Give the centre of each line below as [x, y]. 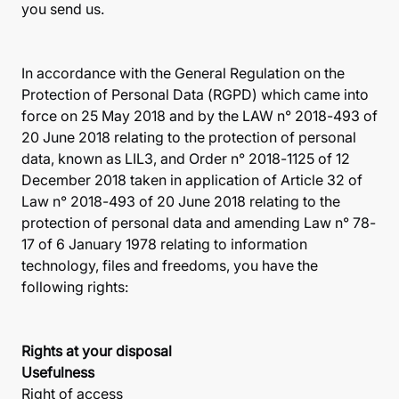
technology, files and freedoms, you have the [170, 265]
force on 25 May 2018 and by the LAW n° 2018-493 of [199, 116]
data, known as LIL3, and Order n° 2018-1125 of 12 [186, 159]
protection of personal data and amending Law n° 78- [199, 223]
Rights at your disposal [97, 351]
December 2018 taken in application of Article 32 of [192, 180]
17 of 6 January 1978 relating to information [164, 244]
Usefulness [58, 372]
